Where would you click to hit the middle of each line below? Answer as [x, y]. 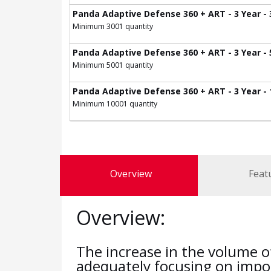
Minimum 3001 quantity [113, 26]
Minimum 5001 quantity [113, 65]
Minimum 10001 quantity [115, 103]
